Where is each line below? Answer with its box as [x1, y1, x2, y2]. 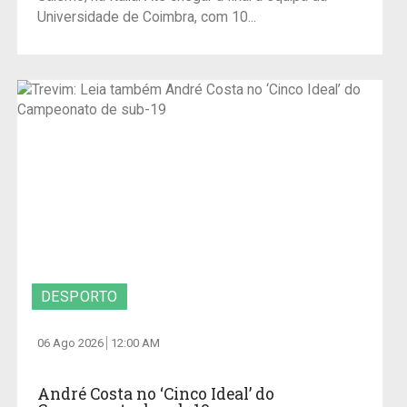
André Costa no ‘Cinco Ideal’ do [36, 383, 274, 405]
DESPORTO [40, 288, 118, 306]
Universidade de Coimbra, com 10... [36, 9, 256, 26]
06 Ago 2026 [36, 336, 106, 351]
